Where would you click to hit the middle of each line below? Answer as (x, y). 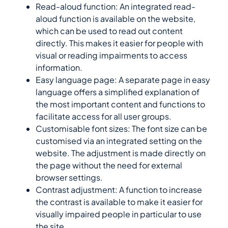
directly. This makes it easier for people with (119, 43)
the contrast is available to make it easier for (119, 202)
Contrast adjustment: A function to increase (119, 190)
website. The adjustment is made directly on (121, 153)
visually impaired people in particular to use (119, 214)
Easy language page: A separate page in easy (123, 80)
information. (59, 68)
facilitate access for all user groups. (104, 117)
